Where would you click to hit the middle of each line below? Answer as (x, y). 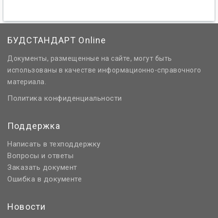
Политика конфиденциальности (65, 99)
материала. (27, 82)
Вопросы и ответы (40, 156)
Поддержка (34, 126)
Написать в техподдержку (54, 144)
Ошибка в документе (45, 179)
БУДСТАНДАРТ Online (57, 40)
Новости (27, 207)
